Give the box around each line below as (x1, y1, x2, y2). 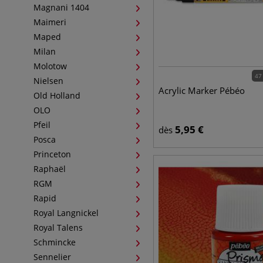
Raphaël (33, 163, 66, 174)
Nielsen (33, 75, 63, 86)
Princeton (33, 149, 71, 160)
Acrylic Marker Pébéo (158, 85, 245, 96)
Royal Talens (33, 222, 83, 233)
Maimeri (33, 16, 66, 28)
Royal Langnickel (33, 207, 99, 218)
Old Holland (33, 90, 80, 101)
